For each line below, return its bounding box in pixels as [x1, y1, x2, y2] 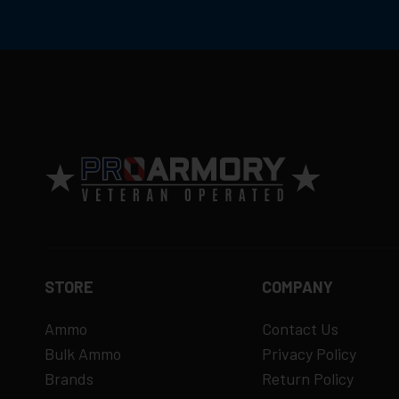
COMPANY [261, 277, 333, 297]
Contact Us [261, 319, 338, 339]
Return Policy [261, 369, 354, 389]
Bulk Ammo [45, 344, 121, 364]
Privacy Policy [261, 344, 356, 364]
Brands [45, 369, 94, 389]
